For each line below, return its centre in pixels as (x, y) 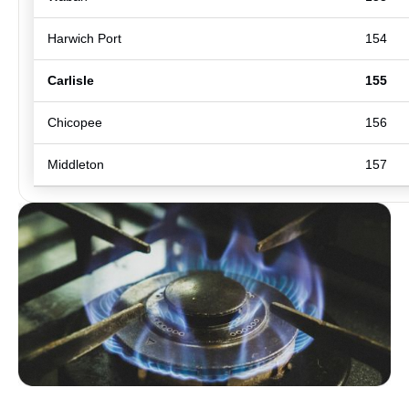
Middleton (76, 164)
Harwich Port (84, 38)
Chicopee (75, 122)
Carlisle (71, 80)
